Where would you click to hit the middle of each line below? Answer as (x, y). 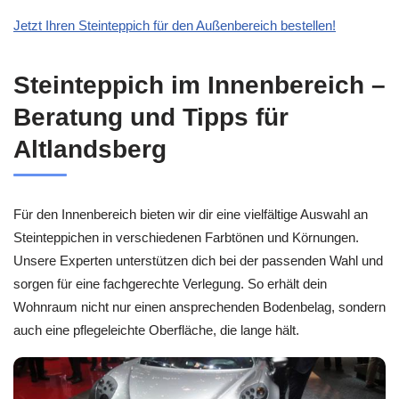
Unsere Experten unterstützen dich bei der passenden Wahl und (198, 261)
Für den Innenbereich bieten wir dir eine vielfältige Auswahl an (191, 215)
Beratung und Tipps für (151, 118)
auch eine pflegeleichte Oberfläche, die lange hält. (156, 330)
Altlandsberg (90, 150)
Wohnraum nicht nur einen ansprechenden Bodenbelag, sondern (199, 307)
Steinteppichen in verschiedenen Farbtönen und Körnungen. (186, 238)
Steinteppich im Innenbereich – (199, 85)
